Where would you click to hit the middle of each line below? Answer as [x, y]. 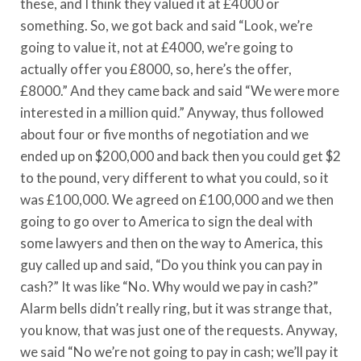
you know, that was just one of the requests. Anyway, [179, 330]
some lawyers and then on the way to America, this [172, 243]
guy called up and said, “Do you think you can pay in [171, 264]
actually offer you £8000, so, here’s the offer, [156, 68]
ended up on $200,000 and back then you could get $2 [180, 156]
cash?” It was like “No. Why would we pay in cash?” [169, 286]
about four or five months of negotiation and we [164, 134]
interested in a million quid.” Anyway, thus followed [172, 112]
